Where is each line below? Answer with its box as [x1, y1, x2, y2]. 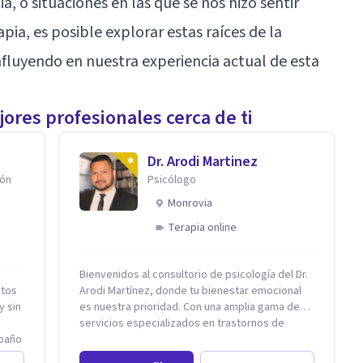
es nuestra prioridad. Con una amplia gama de [79, 298, 300, 315]
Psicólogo [147, 171, 196, 188]
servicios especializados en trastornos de [79, 314, 284, 331]
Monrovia [168, 194, 212, 211]
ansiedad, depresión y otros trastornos [79, 331, 271, 348]
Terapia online [168, 219, 237, 236]
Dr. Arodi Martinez [147, 151, 258, 172]
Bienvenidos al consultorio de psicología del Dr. [79, 266, 308, 283]
